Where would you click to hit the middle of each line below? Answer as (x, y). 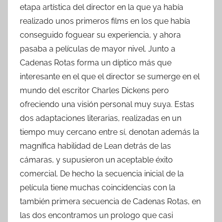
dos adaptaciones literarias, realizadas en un (101, 118)
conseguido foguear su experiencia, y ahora (100, 35)
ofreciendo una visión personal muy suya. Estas (107, 105)
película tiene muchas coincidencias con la (98, 188)
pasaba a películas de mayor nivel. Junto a (98, 49)
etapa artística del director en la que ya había (102, 7)
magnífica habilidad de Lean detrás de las (95, 146)
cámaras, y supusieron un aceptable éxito (96, 160)
